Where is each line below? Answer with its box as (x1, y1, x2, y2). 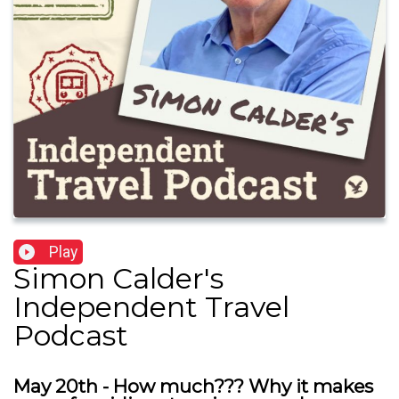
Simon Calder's (13, 261, 224, 297)
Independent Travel (13, 289, 289, 325)
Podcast (13, 318, 128, 354)
